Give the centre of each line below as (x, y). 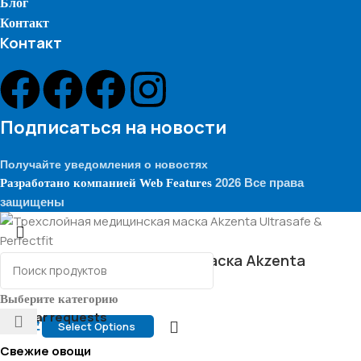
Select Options (98, 326)
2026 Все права (258, 182)
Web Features (176, 183)
